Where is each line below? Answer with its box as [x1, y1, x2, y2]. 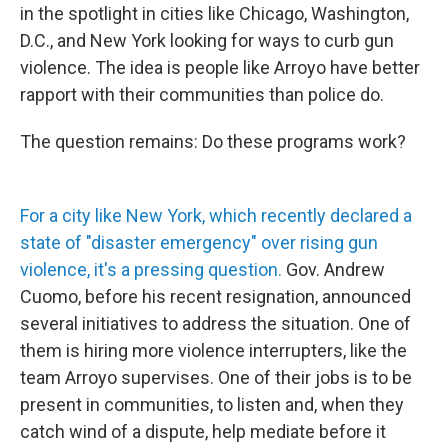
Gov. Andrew [282, 259, 385, 280]
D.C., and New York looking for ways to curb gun [20, 30, 394, 51]
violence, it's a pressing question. [20, 259, 282, 280]
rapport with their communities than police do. [20, 84, 384, 105]
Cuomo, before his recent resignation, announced [20, 286, 411, 307]
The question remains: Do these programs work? [20, 131, 406, 152]
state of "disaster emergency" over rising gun [20, 232, 378, 253]
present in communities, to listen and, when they [20, 394, 404, 415]
